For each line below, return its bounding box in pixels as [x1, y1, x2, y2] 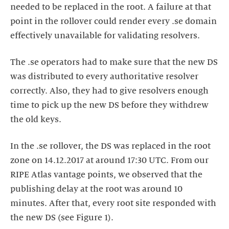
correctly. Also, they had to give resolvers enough [10, 86, 209, 96]
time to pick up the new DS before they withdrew [10, 101, 209, 110]
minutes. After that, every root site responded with [10, 199, 216, 208]
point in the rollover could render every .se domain [10, 17, 217, 26]
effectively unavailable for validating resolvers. [10, 31, 200, 40]
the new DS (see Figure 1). [10, 213, 113, 222]
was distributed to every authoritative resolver [10, 72, 198, 81]
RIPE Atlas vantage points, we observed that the [10, 170, 202, 179]
